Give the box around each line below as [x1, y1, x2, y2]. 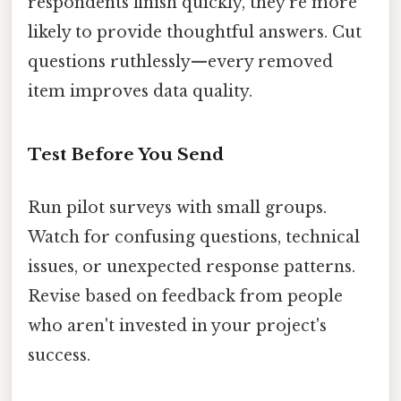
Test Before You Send [28, 143, 224, 165]
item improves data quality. [28, 81, 252, 101]
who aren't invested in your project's [28, 315, 327, 336]
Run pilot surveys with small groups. [28, 197, 327, 218]
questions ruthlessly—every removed [28, 51, 333, 72]
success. [28, 345, 90, 365]
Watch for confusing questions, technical [28, 226, 360, 247]
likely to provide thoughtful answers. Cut [28, 21, 362, 42]
